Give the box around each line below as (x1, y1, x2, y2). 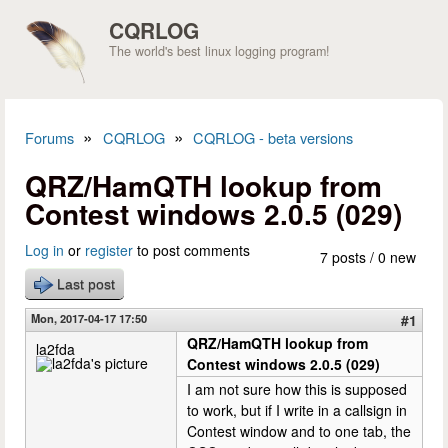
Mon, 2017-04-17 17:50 (31, 310, 147, 326)
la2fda (36, 339, 75, 359)
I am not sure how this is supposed (187, 379, 407, 399)
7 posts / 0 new (320, 247, 416, 267)
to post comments (133, 240, 250, 260)
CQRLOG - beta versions (193, 127, 354, 148)
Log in (25, 240, 64, 260)
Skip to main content (140, 4, 269, 24)
